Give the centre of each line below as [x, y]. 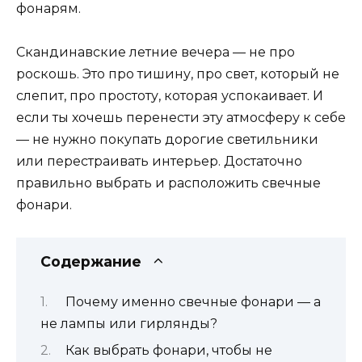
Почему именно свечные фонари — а [193, 301]
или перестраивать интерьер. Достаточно [159, 162]
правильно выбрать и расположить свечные [168, 183]
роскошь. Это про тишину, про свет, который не [178, 74]
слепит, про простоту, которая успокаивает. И [170, 96]
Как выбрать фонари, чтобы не [168, 351]
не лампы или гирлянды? [129, 323]
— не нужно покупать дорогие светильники [167, 140]
